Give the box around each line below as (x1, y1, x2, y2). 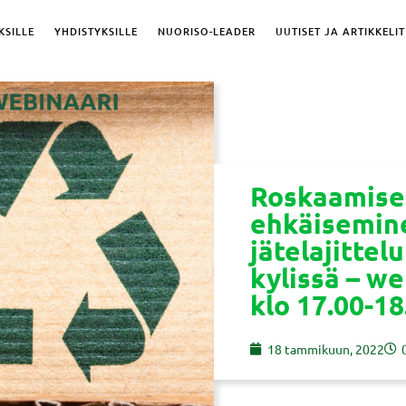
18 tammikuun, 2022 (267, 341, 384, 357)
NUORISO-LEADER (157, 24, 256, 39)
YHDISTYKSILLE (53, 24, 138, 39)
